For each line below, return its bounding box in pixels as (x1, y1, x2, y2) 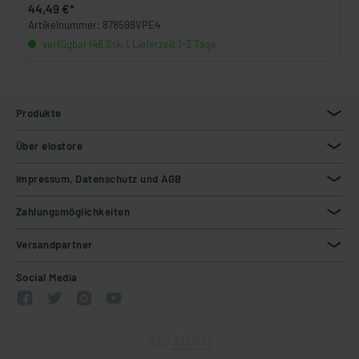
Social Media (16, 271, 78, 284)
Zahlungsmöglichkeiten (16, 205, 131, 218)
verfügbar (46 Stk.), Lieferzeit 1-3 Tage (40, 38, 216, 50)
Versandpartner (16, 238, 93, 251)
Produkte (16, 107, 62, 119)
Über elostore (16, 139, 83, 152)
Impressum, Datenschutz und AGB (16, 172, 182, 185)
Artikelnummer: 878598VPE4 (28, 18, 160, 31)
